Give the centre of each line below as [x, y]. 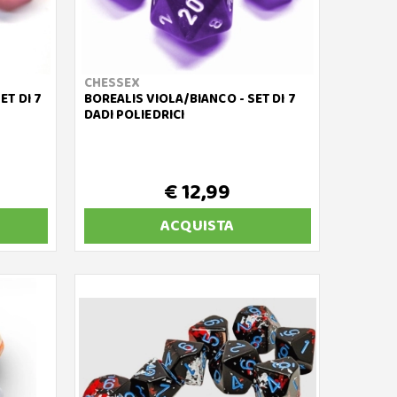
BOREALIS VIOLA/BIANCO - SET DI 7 [190, 99]
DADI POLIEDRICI [134, 115]
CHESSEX [112, 83]
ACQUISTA [198, 226]
